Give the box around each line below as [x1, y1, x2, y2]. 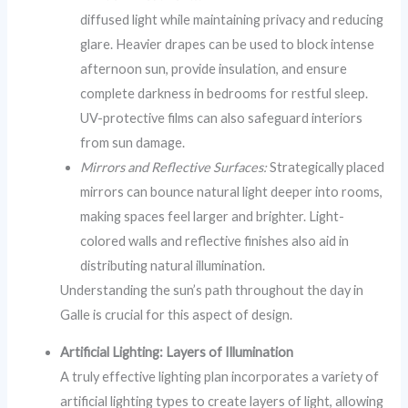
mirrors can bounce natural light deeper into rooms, [80, 183, 383, 199]
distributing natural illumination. [80, 257, 266, 273]
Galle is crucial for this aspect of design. [60, 306, 293, 322]
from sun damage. [80, 134, 186, 150]
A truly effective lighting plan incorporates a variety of [60, 369, 380, 385]
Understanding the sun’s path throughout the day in [60, 281, 364, 298]
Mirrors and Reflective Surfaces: [80, 158, 268, 175]
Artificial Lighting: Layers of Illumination [60, 344, 294, 361]
